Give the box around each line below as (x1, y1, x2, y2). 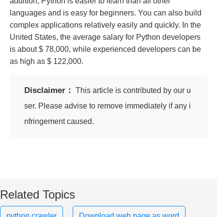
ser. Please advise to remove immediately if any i (24, 101, 191, 110)
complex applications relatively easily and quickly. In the (10, 20, 201, 29)
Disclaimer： (24, 85, 74, 95)
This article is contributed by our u (74, 86, 191, 94)
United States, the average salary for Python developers (10, 32, 201, 41)
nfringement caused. (24, 117, 94, 125)
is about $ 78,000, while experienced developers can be (10, 45, 201, 53)
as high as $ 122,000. (10, 57, 83, 65)
